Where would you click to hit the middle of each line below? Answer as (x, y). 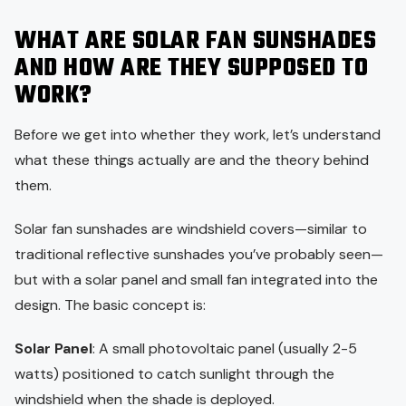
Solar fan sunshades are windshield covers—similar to (191, 228)
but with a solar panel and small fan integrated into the (196, 279)
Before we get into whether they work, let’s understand (198, 134)
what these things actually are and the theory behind (192, 159)
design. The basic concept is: (110, 304)
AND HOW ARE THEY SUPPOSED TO (191, 68)
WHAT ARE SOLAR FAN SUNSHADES (195, 41)
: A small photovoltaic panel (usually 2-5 (225, 348)
